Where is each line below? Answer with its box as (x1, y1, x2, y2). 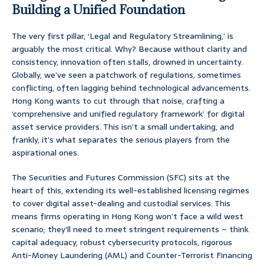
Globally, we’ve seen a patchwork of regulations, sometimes (12, 68, 241, 82)
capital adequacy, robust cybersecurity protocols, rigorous (12, 236, 232, 249)
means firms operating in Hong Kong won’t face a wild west (12, 210, 243, 223)
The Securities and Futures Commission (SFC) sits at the (12, 171, 230, 184)
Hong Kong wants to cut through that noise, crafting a (12, 94, 225, 108)
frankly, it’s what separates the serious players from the (12, 133, 230, 147)
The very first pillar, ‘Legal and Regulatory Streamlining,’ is (12, 29, 233, 43)
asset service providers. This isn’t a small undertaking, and (12, 120, 234, 134)
